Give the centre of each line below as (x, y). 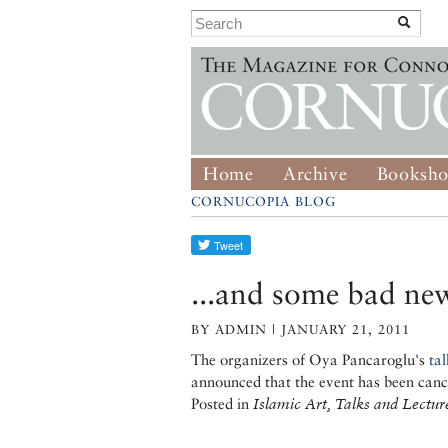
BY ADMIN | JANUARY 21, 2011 (300, 329)
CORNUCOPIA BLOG (263, 201)
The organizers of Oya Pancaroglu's (308, 359)
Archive (315, 173)
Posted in (220, 403)
